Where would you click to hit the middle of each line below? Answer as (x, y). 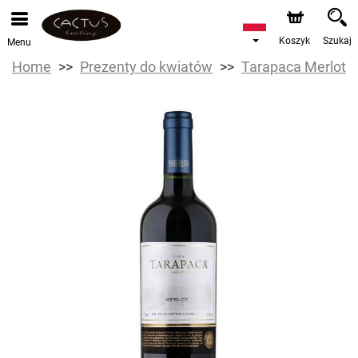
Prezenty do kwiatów (146, 67)
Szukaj (337, 41)
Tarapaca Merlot (294, 67)
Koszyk (294, 41)
